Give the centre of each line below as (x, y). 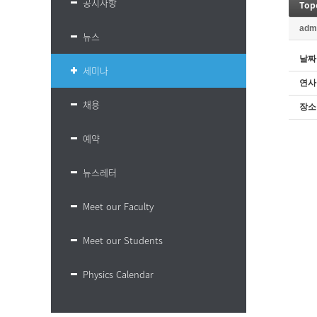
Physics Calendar (118, 274)
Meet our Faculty (118, 206)
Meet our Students (123, 240)
